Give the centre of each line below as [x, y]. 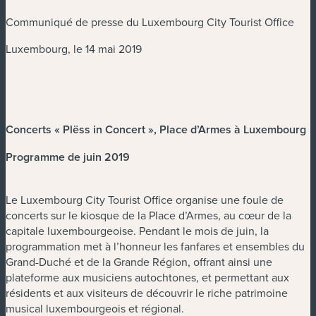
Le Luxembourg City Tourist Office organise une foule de [145, 200]
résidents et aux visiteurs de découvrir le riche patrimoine [147, 293]
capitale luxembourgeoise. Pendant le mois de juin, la [137, 231]
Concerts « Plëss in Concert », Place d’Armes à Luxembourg [156, 130]
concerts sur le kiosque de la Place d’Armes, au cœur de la [148, 215]
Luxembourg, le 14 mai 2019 [74, 49]
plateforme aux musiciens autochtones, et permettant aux [147, 278]
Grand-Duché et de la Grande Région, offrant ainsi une [139, 262]
